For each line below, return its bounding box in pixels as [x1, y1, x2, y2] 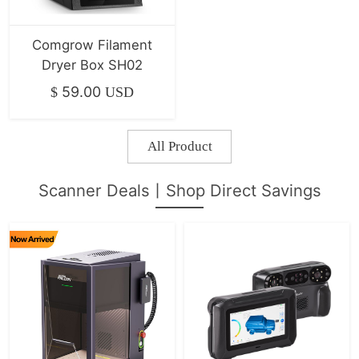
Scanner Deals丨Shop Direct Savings [38, 180, 321, 201]
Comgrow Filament [31, 37, 152, 54]
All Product [147, 139, 212, 155]
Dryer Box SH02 [41, 57, 143, 74]
